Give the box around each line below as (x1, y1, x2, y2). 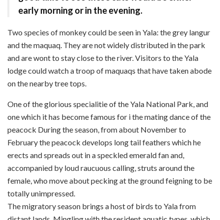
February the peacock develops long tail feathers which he (7, 137, 201, 147)
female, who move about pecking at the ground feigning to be (7, 175, 212, 185)
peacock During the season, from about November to (7, 124, 186, 134)
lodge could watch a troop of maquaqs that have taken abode (7, 65, 212, 75)
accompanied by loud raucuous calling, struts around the (7, 163, 194, 172)
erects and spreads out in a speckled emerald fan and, (7, 150, 184, 160)
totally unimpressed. (7, 188, 75, 198)
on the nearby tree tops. (7, 78, 86, 88)
